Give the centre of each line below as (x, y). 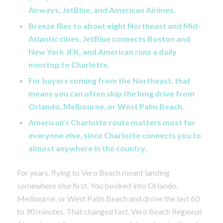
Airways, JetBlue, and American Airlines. (102, 9)
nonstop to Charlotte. (69, 64)
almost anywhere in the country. (87, 148)
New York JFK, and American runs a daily (102, 51)
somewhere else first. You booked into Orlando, (97, 185)
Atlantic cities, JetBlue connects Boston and (109, 38)
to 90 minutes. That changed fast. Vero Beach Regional (109, 211)
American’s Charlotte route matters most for (112, 122)
